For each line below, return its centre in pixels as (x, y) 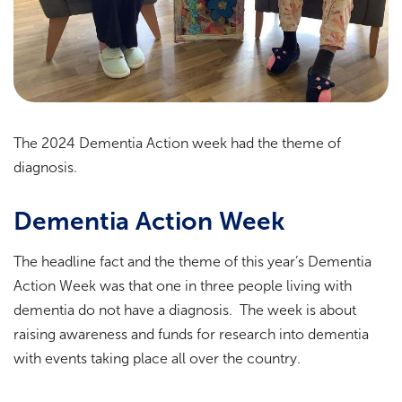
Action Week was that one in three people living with (183, 285)
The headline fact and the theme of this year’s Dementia (192, 261)
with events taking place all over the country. (157, 358)
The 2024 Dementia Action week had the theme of (177, 144)
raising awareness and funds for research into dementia (191, 334)
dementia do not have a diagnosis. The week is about (185, 310)
